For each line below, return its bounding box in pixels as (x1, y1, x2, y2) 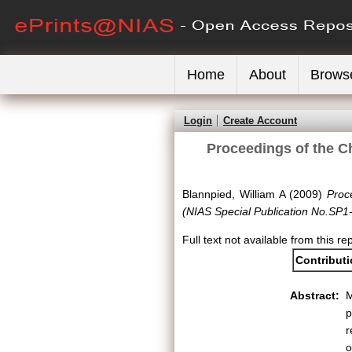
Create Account (223, 115, 297, 126)
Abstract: (290, 289, 339, 302)
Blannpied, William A (182, 188, 285, 200)
